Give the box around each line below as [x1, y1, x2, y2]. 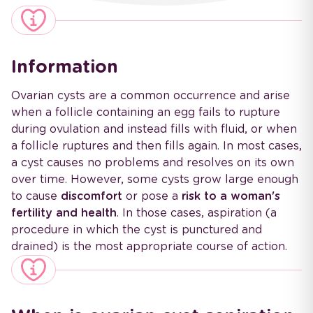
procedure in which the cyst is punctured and [11, 223, 262, 237]
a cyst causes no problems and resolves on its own [11, 156, 294, 170]
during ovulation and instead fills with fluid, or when [11, 122, 297, 136]
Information [11, 56, 118, 78]
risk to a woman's [182, 189, 280, 203]
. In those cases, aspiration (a [117, 206, 277, 220]
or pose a [122, 189, 182, 203]
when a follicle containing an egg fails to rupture [11, 105, 280, 119]
